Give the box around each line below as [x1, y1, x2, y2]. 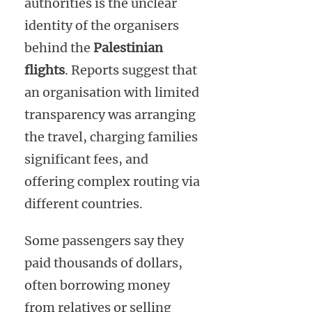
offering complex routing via [24, 173, 200, 190]
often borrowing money [24, 277, 170, 294]
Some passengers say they [24, 233, 184, 249]
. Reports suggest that [65, 62, 197, 79]
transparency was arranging [24, 107, 196, 123]
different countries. [24, 196, 143, 212]
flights [24, 62, 65, 79]
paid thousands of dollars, [24, 255, 182, 272]
